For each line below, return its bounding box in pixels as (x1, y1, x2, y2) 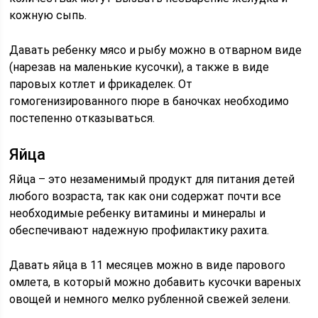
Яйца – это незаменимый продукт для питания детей (9, 172, 295, 186)
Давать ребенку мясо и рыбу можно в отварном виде (9, 43, 302, 57)
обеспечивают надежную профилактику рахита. (9, 224, 270, 237)
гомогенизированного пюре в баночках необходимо (9, 94, 290, 108)
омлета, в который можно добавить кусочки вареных (9, 275, 302, 289)
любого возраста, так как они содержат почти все (9, 190, 282, 203)
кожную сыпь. (9, 9, 87, 22)
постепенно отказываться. (9, 111, 155, 125)
